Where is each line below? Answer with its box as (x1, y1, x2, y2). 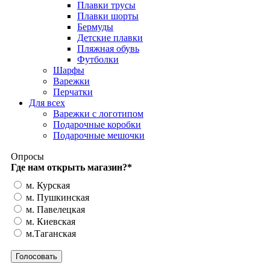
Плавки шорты (77, 10, 139, 21)
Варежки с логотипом (53, 108, 143, 119)
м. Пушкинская (24, 192, 89, 202)
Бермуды (77, 21, 113, 32)
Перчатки (53, 86, 93, 97)
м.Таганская (24, 228, 76, 239)
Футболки (77, 54, 119, 64)
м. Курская (24, 180, 70, 190)
